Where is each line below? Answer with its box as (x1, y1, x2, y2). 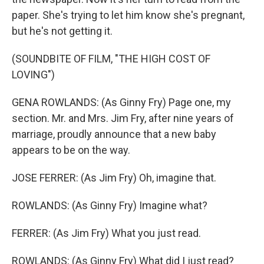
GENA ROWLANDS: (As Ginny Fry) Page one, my (12, 96, 231, 108)
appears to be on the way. (12, 144, 130, 156)
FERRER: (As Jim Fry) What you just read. (12, 227, 201, 239)
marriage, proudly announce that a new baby (12, 128, 216, 140)
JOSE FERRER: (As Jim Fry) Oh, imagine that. (12, 171, 216, 184)
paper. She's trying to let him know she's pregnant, (12, 9, 245, 21)
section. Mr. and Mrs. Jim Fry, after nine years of (12, 112, 234, 124)
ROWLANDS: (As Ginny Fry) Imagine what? (12, 199, 207, 212)
